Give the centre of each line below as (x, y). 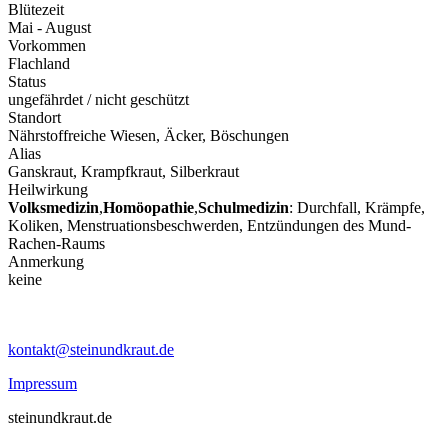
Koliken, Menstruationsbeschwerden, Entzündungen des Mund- (209, 225)
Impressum (42, 383)
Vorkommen (47, 45)
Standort (34, 117)
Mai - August (49, 27)
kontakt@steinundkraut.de (91, 349)
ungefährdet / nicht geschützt (98, 99)
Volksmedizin (53, 207)
